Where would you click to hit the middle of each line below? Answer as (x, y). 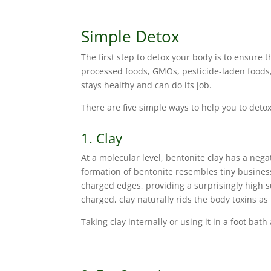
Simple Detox (131, 37)
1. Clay (102, 138)
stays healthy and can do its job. (147, 85)
